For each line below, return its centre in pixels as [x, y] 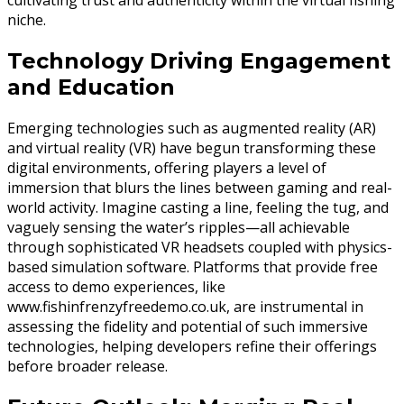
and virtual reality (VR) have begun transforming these [192, 147]
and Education [91, 87]
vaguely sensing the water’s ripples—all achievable [179, 227]
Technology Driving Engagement [199, 61]
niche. [27, 20]
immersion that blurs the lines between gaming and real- [200, 187]
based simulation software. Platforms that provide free [193, 266]
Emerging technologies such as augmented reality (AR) [192, 128]
